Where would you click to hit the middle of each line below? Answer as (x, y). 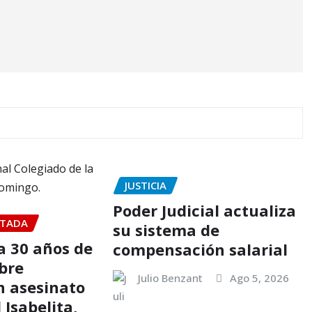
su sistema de (166, 230)
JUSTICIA (145, 185)
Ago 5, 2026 (259, 278)
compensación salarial (200, 250)
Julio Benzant (170, 278)
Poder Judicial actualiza (204, 211)
